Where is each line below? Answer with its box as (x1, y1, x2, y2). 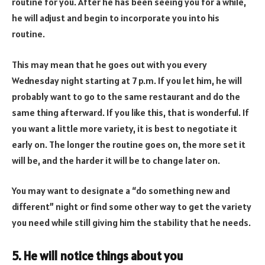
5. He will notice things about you (12, 248, 183, 264)
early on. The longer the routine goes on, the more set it (12, 138, 245, 150)
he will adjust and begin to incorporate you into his (12, 12, 219, 24)
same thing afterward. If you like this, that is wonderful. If (12, 106, 249, 118)
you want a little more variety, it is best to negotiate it (12, 122, 237, 134)
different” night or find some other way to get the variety (12, 201, 251, 213)
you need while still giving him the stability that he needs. (12, 216, 251, 229)
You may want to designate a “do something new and (12, 185, 230, 197)
